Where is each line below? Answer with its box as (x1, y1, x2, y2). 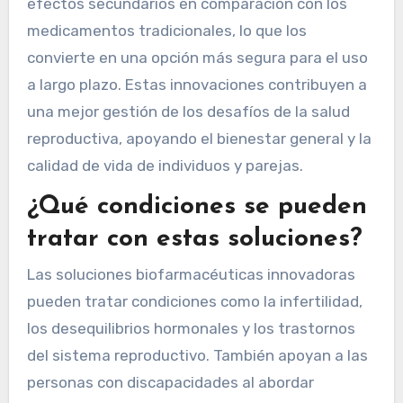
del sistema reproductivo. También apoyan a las (26, 345, 368, 364)
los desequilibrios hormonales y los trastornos (26, 318, 355, 337)
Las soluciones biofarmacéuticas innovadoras (26, 264, 355, 283)
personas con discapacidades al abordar (26, 372, 314, 391)
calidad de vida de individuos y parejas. (26, 156, 303, 175)
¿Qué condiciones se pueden (26, 193, 367, 219)
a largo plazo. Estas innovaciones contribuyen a (26, 75, 367, 94)
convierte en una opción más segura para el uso (26, 48, 368, 67)
